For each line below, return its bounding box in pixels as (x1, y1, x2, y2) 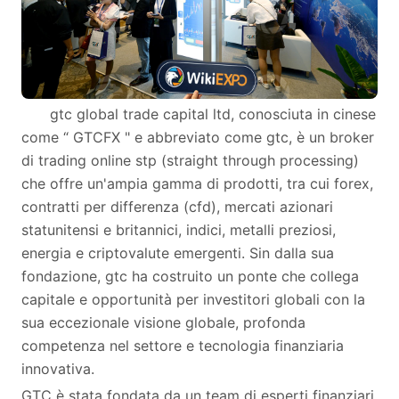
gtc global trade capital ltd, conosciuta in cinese (50, 105, 376, 123)
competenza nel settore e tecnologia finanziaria (21, 337, 344, 354)
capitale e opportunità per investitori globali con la (21, 290, 365, 308)
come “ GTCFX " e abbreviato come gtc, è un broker (21, 128, 374, 146)
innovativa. (21, 360, 94, 378)
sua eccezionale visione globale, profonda (21, 313, 305, 331)
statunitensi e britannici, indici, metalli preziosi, (21, 221, 336, 239)
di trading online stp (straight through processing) (21, 151, 359, 169)
